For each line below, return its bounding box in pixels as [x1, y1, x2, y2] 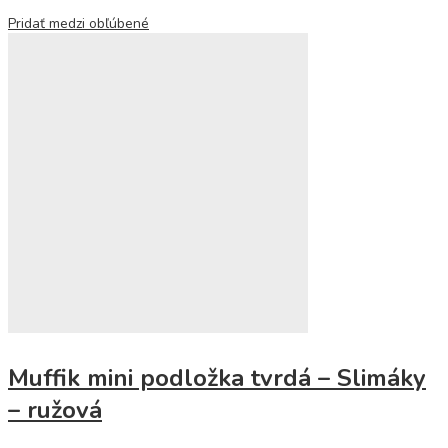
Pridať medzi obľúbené [8, 14, 149, 33]
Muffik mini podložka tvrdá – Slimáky [8, 362, 426, 394]
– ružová [8, 394, 102, 426]
